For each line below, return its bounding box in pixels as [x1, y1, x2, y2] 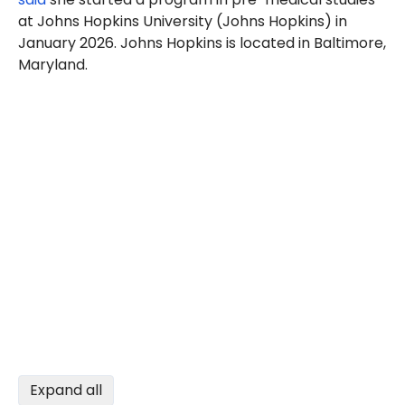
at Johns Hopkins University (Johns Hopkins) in [18, 11, 347, 32]
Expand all [30, 380, 102, 400]
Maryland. [18, 54, 88, 75]
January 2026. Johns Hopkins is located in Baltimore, [18, 33, 386, 53]
